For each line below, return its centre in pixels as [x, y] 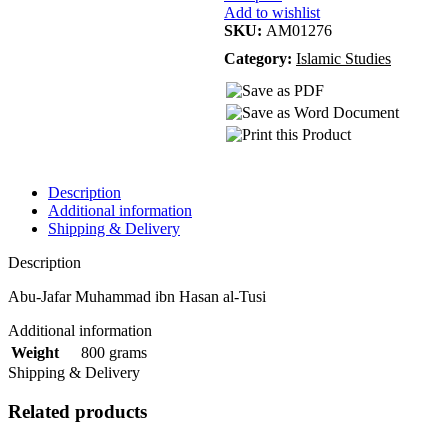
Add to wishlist [272, 12]
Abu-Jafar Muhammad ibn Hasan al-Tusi [137, 296]
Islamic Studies [343, 58]
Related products [77, 411]
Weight [35, 353]
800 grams [114, 352]
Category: [258, 58]
